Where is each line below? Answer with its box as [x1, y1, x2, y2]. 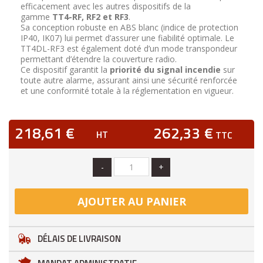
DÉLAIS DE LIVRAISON [38, 231, 121, 245]
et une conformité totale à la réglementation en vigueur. [21, 85, 234, 96]
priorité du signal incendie [110, 64, 221, 75]
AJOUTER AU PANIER [77, 194, 186, 208]
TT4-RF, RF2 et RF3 [52, 11, 129, 22]
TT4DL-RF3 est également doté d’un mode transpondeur [21, 43, 237, 54]
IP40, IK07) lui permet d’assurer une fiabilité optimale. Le [21, 32, 234, 43]
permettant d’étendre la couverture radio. [21, 53, 177, 65]
